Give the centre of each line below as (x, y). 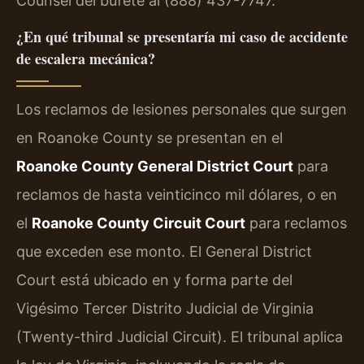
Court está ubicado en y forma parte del (154, 279)
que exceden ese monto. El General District (164, 251)
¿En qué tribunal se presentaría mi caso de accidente (182, 36)
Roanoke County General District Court (155, 166)
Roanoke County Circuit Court (139, 223)
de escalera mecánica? (86, 58)
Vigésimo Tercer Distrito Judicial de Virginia (165, 308)
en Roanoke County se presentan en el (149, 137)
